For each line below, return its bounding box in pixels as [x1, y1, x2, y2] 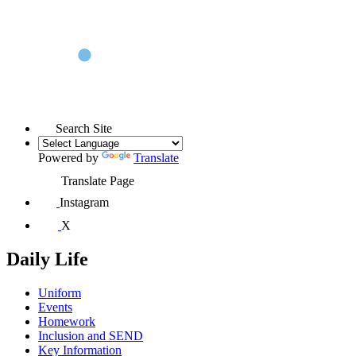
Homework [38, 314, 95, 328]
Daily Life [6, 248, 88, 269]
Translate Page [61, 173, 134, 188]
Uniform [38, 285, 81, 300]
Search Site [56, 121, 112, 135]
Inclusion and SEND [38, 328, 143, 342]
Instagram [60, 195, 109, 209]
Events [38, 300, 72, 314]
